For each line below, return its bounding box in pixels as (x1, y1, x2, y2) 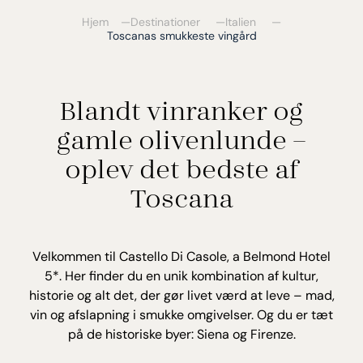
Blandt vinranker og (60, 92, 303, 126)
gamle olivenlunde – (57, 122, 306, 156)
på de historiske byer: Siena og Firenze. (67, 326, 296, 344)
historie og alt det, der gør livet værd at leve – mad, (28, 287, 335, 305)
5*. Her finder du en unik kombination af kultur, (45, 267, 318, 285)
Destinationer (130, 15, 200, 29)
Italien (225, 15, 256, 29)
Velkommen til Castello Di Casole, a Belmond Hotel (32, 248, 331, 266)
